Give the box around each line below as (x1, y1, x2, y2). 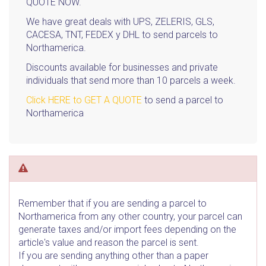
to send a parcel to (142, 94, 223, 106)
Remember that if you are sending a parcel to (18, 198, 207, 209)
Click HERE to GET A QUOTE (26, 94, 142, 106)
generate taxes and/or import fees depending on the (18, 224, 236, 235)
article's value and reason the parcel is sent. (18, 237, 199, 248)
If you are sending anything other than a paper (18, 250, 208, 261)
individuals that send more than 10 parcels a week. (26, 75, 236, 86)
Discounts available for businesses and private (26, 62, 218, 73)
